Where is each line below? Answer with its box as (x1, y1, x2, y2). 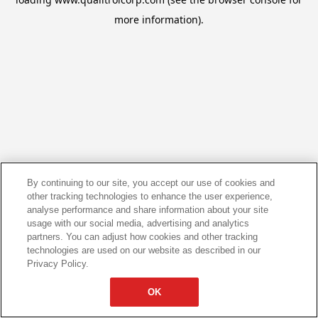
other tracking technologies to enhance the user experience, (27, 191, 273, 202)
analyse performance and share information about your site (27, 204, 269, 215)
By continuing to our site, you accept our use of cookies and (27, 177, 275, 188)
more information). (114, 13, 204, 26)
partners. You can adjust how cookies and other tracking (27, 231, 258, 242)
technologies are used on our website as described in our (27, 245, 261, 256)
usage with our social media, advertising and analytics (27, 218, 250, 229)
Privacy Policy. (27, 258, 89, 269)
